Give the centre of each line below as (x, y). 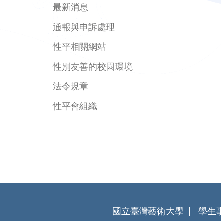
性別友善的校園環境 (93, 65)
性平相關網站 (79, 46)
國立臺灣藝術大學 (148, 210)
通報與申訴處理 (84, 26)
